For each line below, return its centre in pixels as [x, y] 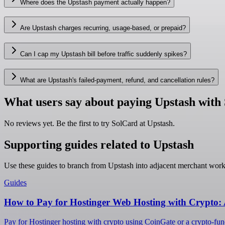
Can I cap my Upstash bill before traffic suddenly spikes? [103, 54]
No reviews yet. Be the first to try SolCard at [76, 123]
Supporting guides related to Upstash [99, 144]
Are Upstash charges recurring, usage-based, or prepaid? [103, 28]
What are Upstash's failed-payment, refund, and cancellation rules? [117, 80]
